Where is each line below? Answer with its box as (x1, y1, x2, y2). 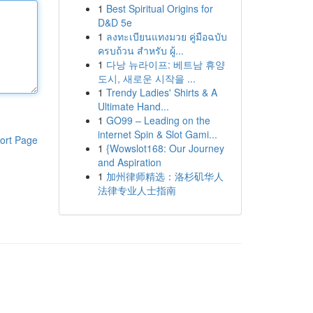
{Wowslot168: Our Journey (105, 141, 224, 155)
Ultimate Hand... (97, 99, 169, 113)
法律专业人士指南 (97, 183, 176, 197)
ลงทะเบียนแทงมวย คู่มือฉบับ (105, 29, 227, 43)
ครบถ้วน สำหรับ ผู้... (97, 43, 184, 57)
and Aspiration (97, 155, 161, 169)
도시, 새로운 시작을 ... (97, 71, 196, 85)
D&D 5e (97, 15, 132, 29)
